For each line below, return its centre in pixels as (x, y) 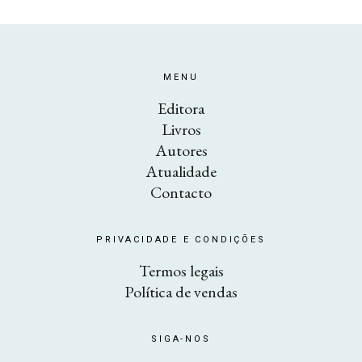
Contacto (181, 192)
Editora (181, 108)
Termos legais (181, 271)
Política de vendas (181, 292)
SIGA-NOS (181, 339)
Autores (181, 150)
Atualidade (181, 171)
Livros (181, 129)
